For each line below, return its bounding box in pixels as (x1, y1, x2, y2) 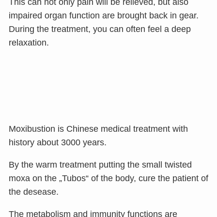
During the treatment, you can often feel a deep (8, 24, 191, 34)
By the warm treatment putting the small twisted (8, 159, 192, 170)
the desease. (8, 186, 59, 197)
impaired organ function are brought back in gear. (8, 11, 199, 21)
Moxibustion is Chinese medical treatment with (8, 124, 188, 134)
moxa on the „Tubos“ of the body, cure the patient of (8, 173, 208, 183)
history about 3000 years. (8, 137, 107, 147)
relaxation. (8, 38, 49, 48)
